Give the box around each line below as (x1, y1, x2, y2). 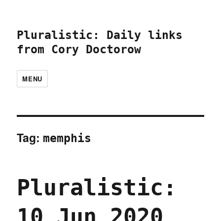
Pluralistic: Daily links (17, 29, 183, 41)
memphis (43, 132, 92, 145)
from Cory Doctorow (17, 43, 142, 56)
